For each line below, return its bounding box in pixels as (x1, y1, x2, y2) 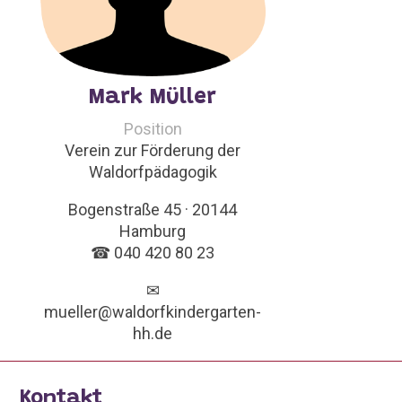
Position (123, 118, 182, 138)
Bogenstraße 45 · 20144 (68, 199, 238, 219)
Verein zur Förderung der (65, 140, 241, 160)
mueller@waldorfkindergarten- (44, 301, 262, 321)
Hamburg (119, 221, 187, 240)
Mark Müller (89, 86, 217, 109)
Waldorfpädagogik (88, 162, 217, 181)
